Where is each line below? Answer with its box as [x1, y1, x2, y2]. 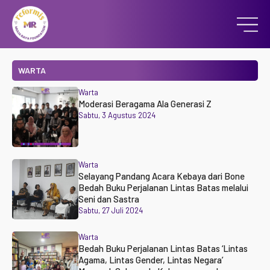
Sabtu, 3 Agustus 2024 [78, 110, 155, 120]
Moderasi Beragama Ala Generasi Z [78, 98, 212, 109]
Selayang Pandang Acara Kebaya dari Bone [78, 171, 245, 181]
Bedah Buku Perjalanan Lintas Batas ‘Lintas [78, 243, 248, 254]
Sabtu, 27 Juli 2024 [78, 206, 143, 215]
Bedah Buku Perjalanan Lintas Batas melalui [78, 182, 248, 193]
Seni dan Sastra [78, 193, 139, 204]
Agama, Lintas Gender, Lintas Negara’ [78, 254, 223, 265]
